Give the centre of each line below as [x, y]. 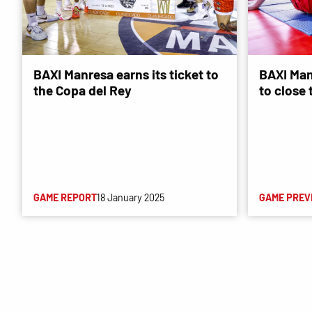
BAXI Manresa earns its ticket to [126, 75]
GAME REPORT [65, 198]
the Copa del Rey [83, 91]
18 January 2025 [131, 198]
